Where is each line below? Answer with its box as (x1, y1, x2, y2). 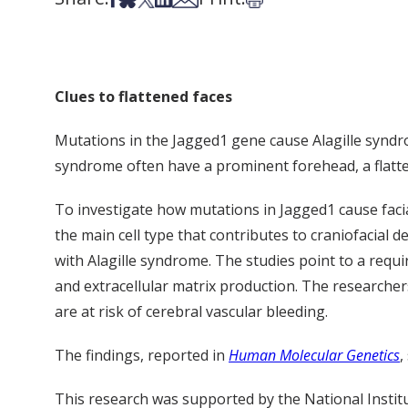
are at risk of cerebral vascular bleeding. (55, 301, 328, 321)
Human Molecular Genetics (229, 344, 400, 365)
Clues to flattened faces (55, 86, 232, 107)
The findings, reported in (55, 344, 229, 365)
